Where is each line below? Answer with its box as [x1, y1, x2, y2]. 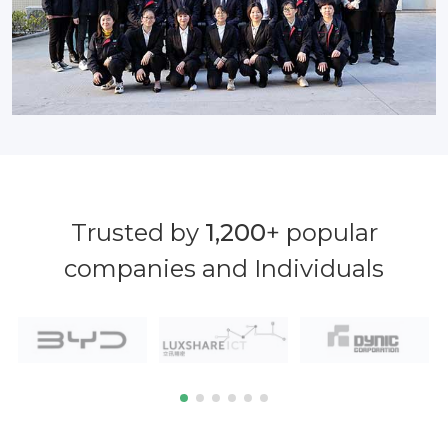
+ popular [265, 218, 378, 248]
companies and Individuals [64, 254, 384, 284]
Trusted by [70, 218, 205, 248]
